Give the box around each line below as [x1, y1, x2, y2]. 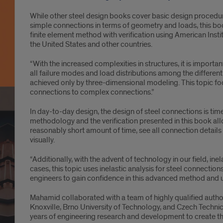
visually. [29, 135, 55, 145]
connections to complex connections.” [29, 87, 154, 97]
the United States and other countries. [29, 39, 152, 49]
